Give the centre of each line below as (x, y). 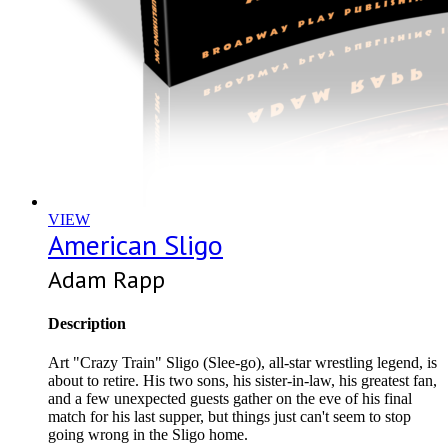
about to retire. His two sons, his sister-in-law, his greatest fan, (242, 381)
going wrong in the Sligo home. (148, 435)
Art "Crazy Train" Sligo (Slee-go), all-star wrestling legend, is (242, 363)
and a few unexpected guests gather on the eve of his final (230, 399)
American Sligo (135, 244)
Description (87, 324)
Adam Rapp (106, 279)
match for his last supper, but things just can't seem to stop (229, 417)
